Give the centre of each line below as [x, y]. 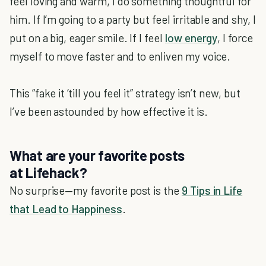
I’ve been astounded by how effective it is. [109, 111]
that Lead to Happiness [66, 209]
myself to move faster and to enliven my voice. [120, 56]
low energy [191, 38]
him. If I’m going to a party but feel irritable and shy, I [133, 19]
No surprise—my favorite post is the [96, 190]
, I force [235, 38]
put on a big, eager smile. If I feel [87, 38]
